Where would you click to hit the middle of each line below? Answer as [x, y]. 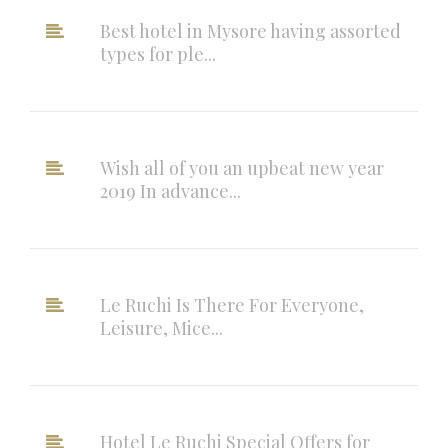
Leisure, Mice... [161, 328]
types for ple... [158, 54]
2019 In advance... [170, 191]
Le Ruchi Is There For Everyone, [232, 305]
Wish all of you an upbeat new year [242, 168]
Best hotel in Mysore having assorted [250, 31]
